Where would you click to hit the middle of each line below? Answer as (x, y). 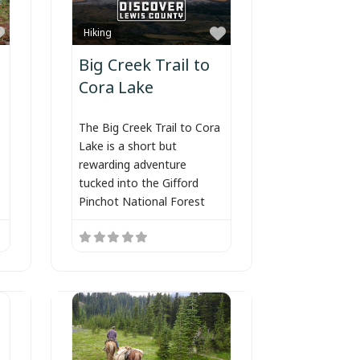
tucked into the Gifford (138, 182)
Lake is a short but (127, 145)
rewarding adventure (132, 164)
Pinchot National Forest (141, 201)
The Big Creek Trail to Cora (149, 127)
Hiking (98, 32)
